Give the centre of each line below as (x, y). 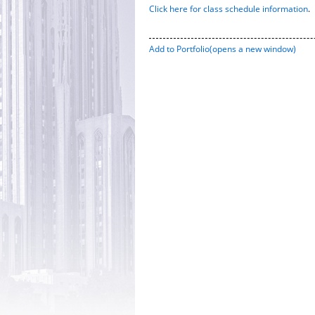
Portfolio (193, 49)
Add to (163, 49)
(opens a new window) (253, 49)
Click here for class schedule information (229, 9)
